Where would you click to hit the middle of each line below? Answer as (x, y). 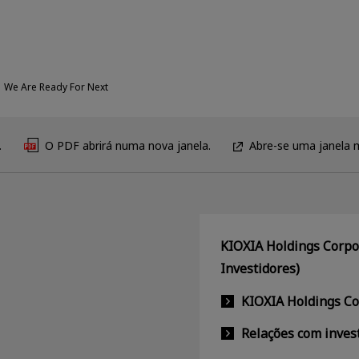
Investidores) (260, 268)
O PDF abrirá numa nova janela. (128, 145)
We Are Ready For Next (56, 87)
